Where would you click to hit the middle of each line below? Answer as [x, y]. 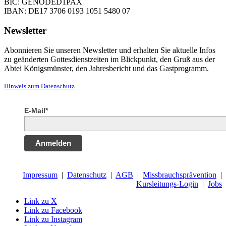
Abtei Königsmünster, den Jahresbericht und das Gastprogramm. [106, 68]
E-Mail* [36, 110]
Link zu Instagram [53, 219]
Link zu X [41, 201]
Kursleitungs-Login [167, 184]
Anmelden [53, 143]
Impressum [40, 175]
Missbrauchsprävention [180, 175]
